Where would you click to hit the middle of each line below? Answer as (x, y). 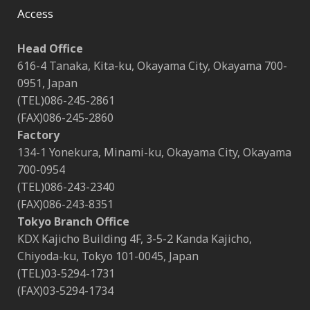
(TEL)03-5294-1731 (66, 274)
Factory (38, 135)
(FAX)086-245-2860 (65, 118)
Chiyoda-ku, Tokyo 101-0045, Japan (108, 256)
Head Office (50, 49)
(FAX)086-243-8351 (65, 204)
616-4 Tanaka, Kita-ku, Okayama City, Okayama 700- (152, 66)
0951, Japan (47, 83)
